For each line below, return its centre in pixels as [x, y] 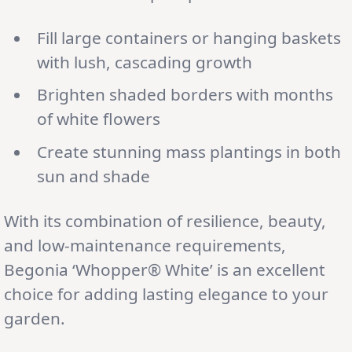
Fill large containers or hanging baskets [189, 37]
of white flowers [98, 119]
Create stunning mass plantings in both [189, 151]
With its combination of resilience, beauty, [165, 220]
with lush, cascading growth [144, 62]
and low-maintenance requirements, [145, 245]
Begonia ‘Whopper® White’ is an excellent [165, 269]
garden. [35, 318]
